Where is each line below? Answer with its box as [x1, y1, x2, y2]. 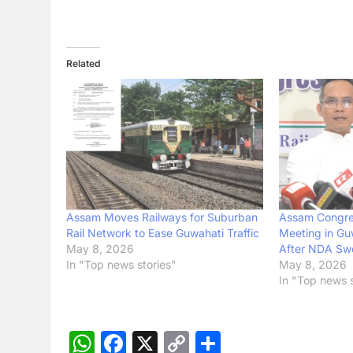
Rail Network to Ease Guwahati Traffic [66, 226, 259, 240]
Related [66, 57, 100, 69]
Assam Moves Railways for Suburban [66, 210, 258, 225]
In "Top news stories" [66, 258, 176, 272]
